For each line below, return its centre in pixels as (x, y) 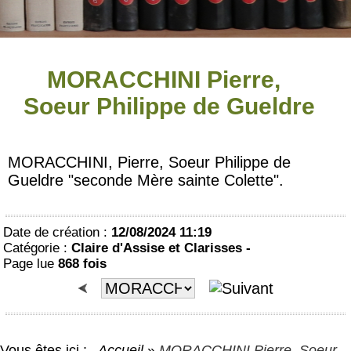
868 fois (82, 264)
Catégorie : (37, 248)
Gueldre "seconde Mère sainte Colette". (146, 180)
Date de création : (57, 232)
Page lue (31, 264)
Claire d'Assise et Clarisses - (161, 248)
